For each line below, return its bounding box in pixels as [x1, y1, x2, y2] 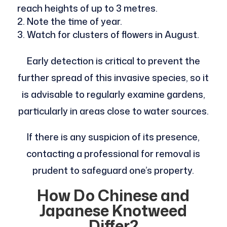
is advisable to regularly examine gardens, [21, 87, 205, 101]
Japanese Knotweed [40, 199, 187, 221]
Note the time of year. [26, 14, 122, 28]
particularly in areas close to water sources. [18, 104, 209, 118]
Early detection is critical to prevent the [26, 54, 200, 67]
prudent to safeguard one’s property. [32, 163, 195, 177]
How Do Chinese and [37, 184, 190, 206]
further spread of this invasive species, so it [18, 70, 209, 84]
